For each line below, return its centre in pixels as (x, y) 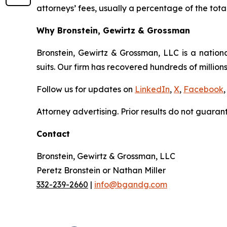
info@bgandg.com (131, 184)
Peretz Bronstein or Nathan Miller (101, 170)
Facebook (203, 89)
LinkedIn (152, 89)
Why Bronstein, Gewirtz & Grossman (113, 30)
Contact (53, 134)
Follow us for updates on (86, 89)
